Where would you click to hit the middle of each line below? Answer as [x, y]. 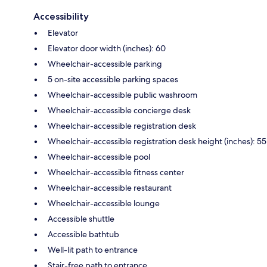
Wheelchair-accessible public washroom [122, 94]
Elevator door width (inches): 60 [107, 48]
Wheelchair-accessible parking [105, 63]
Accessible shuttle [81, 218]
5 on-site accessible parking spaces [113, 79]
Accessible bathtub [83, 234]
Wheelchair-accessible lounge [104, 203]
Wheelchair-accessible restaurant [110, 187]
